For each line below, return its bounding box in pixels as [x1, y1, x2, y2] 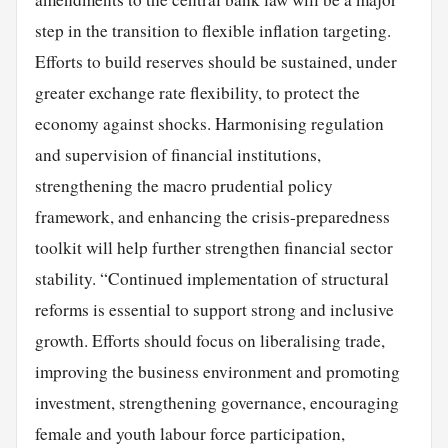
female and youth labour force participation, [34, 421, 345, 445]
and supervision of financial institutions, [34, 142, 321, 166]
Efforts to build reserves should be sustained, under [34, 49, 397, 73]
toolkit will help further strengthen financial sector [34, 235, 393, 259]
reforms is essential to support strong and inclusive [34, 297, 394, 321]
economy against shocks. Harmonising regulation [34, 111, 384, 135]
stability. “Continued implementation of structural [34, 266, 389, 290]
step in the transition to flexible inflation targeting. [34, 18, 391, 42]
